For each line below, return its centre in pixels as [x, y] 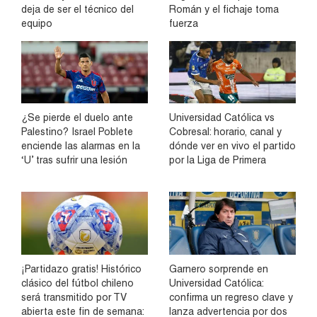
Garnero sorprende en [219, 269]
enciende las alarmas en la [81, 146]
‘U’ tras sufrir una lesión [74, 160]
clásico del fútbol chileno [77, 283]
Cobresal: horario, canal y [225, 132]
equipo [37, 23]
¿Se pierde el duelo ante [77, 118]
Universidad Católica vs [222, 118]
